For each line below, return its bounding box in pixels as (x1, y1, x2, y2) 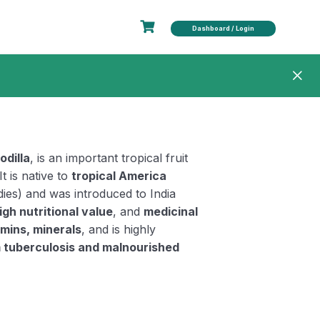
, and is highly (81, 222, 156, 236)
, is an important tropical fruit (30, 151, 189, 165)
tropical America (71, 169, 167, 183)
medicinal (144, 204, 199, 219)
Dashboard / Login (191, 24, 254, 32)
